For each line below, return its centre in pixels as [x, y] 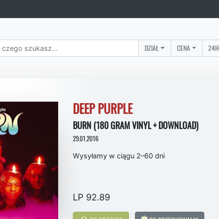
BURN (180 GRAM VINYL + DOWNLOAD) [136, 125]
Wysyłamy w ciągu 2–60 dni [119, 155]
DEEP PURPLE [103, 109]
